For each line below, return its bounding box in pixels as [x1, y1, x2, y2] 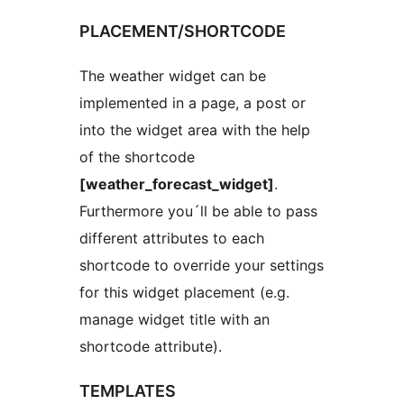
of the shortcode [79, 147, 195, 166]
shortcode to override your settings [79, 255, 324, 274]
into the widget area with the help [79, 120, 310, 139]
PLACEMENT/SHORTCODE [79, 22, 286, 41]
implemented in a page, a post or [79, 93, 306, 112]
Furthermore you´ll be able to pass [79, 201, 317, 220]
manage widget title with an [79, 309, 270, 328]
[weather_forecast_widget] [79, 174, 274, 193]
